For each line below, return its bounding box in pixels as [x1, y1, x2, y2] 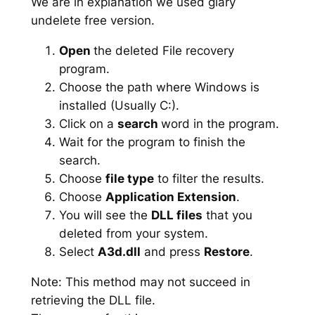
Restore [203, 244, 250, 259]
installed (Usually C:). [58, 98, 179, 112]
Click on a [58, 116, 117, 131]
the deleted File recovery [93, 43, 234, 58]
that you [202, 207, 252, 222]
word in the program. [160, 116, 279, 131]
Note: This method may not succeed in [30, 274, 250, 289]
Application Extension [105, 189, 236, 204]
